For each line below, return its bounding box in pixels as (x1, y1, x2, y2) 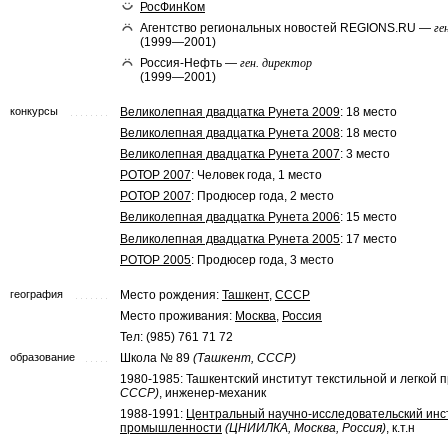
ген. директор (240, 56, 312, 70)
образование (10, 351, 75, 363)
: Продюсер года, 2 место (191, 189, 334, 204)
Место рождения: (120, 288, 222, 302)
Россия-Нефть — (140, 56, 240, 70)
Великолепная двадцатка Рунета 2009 (120, 105, 340, 119)
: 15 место (340, 210, 397, 225)
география (10, 288, 63, 300)
